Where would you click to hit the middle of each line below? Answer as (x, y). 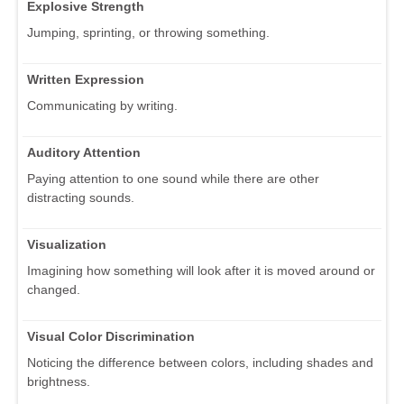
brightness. (59, 381)
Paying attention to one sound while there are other (173, 178)
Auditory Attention (84, 152)
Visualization (67, 244)
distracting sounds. (81, 197)
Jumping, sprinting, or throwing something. (148, 32)
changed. (54, 289)
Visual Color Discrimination (111, 336)
